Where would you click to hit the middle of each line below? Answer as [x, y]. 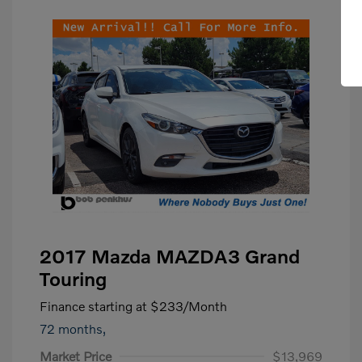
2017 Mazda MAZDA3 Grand [170, 256]
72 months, [73, 328]
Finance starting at [93, 306]
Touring [73, 278]
